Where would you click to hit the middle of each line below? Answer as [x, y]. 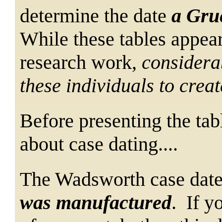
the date [138, 15]
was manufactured [96, 202]
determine [62, 15]
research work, [81, 62]
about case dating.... [99, 144]
